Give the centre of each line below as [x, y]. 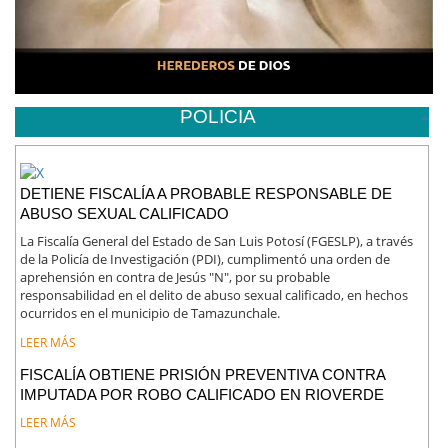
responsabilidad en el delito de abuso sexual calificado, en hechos [214, 294]
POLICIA [217, 116]
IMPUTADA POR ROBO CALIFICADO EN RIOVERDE [202, 394]
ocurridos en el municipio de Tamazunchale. [150, 312]
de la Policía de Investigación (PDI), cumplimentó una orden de [205, 258]
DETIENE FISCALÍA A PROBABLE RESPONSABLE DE [206, 194]
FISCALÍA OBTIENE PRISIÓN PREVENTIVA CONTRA [203, 374]
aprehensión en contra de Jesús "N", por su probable [175, 276]
